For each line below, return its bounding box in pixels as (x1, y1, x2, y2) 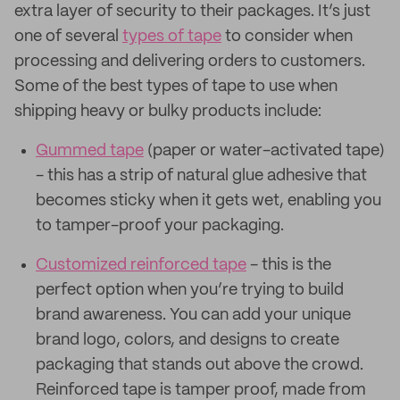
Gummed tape (36, 143, 144, 159)
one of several (14, 29, 122, 45)
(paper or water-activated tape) (144, 143, 385, 159)
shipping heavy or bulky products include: (14, 104, 321, 120)
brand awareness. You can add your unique (36, 307, 351, 323)
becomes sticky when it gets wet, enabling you (36, 193, 381, 209)
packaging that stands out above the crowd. (36, 357, 363, 373)
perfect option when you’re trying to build (36, 282, 344, 298)
